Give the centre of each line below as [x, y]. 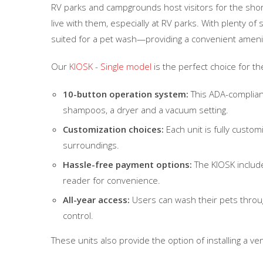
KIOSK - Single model [110, 66]
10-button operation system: [126, 94]
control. [78, 215]
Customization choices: [113, 129]
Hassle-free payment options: [127, 164]
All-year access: [97, 199]
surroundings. [91, 145]
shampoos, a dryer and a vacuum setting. [146, 109]
